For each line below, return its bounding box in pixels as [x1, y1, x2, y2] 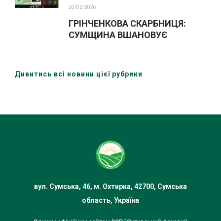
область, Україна [82, 196, 139, 204]
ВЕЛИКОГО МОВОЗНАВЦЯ [69, 40, 178, 51]
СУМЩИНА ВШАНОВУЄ [69, 29, 167, 40]
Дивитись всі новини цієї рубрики [15, 70, 143, 78]
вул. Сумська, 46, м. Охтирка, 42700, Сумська [34, 182, 187, 190]
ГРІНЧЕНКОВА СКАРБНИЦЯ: [69, 18, 186, 29]
